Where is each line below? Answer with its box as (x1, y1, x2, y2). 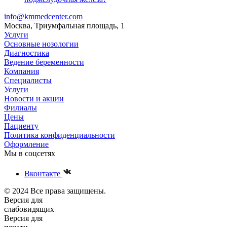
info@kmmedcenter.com (4, 12, 83, 21)
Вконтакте (24, 169, 62, 178)
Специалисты (4, 76, 52, 85)
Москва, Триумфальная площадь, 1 (4, 21, 125, 30)
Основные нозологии (4, 40, 79, 49)
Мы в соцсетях (4, 149, 55, 158)
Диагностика (4, 49, 49, 58)
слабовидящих (4, 205, 54, 214)
